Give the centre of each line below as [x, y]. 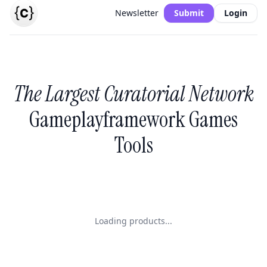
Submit [189, 13]
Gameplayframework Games [133, 119]
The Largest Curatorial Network [133, 94]
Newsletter [137, 13]
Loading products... [133, 221]
